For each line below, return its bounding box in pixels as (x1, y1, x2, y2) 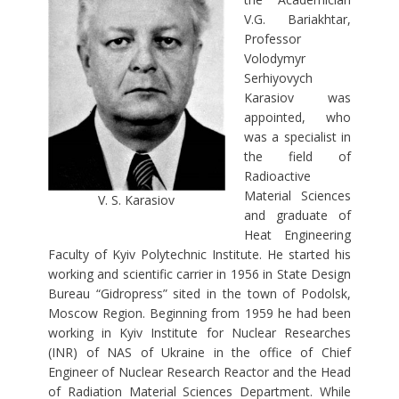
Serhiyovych (243, 69, 313, 87)
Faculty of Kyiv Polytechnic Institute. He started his (47, 246, 352, 264)
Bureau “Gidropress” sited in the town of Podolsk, (47, 285, 352, 303)
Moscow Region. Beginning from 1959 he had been (47, 305, 352, 322)
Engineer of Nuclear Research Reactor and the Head (47, 363, 352, 381)
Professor (243, 30, 301, 48)
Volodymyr (243, 50, 305, 68)
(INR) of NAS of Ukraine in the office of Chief (47, 344, 352, 362)
